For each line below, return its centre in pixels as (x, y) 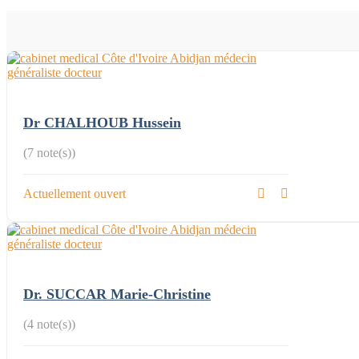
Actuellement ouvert (75, 193)
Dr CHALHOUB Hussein (102, 122)
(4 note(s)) (49, 324)
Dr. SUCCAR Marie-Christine (117, 294)
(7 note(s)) (49, 152)
